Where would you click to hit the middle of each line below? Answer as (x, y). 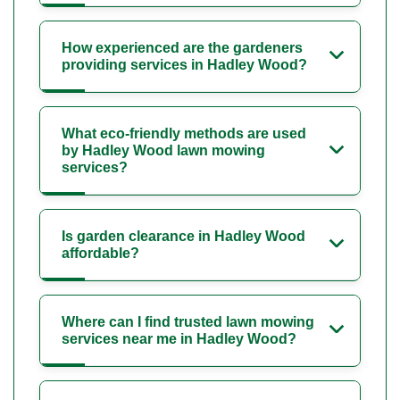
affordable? (100, 254)
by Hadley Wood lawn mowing (163, 151)
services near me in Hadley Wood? (179, 339)
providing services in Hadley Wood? (184, 65)
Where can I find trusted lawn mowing (188, 322)
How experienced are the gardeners (182, 48)
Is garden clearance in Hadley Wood (183, 237)
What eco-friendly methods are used (184, 134)
